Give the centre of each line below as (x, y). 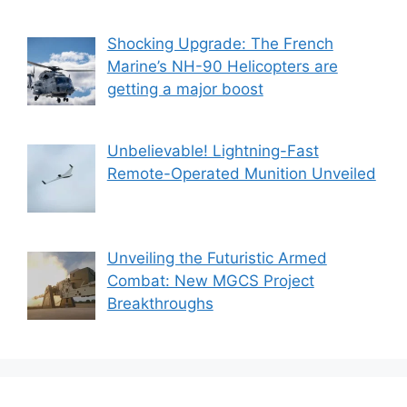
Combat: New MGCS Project (210, 281)
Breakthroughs (160, 304)
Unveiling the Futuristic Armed (217, 258)
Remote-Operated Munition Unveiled (241, 174)
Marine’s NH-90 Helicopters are (222, 66)
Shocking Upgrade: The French (220, 43)
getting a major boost (185, 89)
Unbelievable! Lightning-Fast (213, 151)
